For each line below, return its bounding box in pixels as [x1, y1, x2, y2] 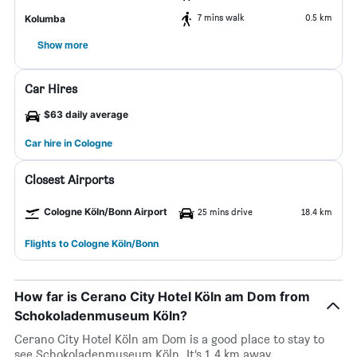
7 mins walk [198, 11, 245, 23]
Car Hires [25, 81, 77, 96]
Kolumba [25, 13, 65, 25]
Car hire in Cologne [25, 137, 112, 149]
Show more [37, 37, 88, 52]
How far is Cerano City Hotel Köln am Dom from [14, 288, 310, 304]
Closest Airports [25, 172, 114, 187]
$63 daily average [44, 108, 128, 120]
